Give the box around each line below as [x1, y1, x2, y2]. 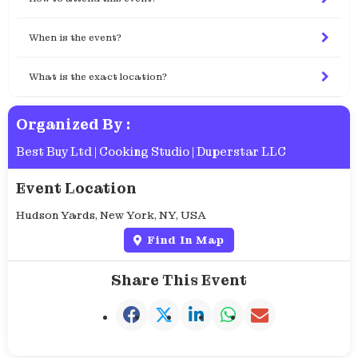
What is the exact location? [29, 70, 167, 84]
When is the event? [29, 31, 121, 45]
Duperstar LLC [197, 144, 286, 161]
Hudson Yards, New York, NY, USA [16, 208, 206, 223]
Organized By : [16, 115, 137, 134]
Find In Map [147, 233, 225, 248]
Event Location [16, 179, 137, 198]
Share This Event [111, 271, 247, 290]
